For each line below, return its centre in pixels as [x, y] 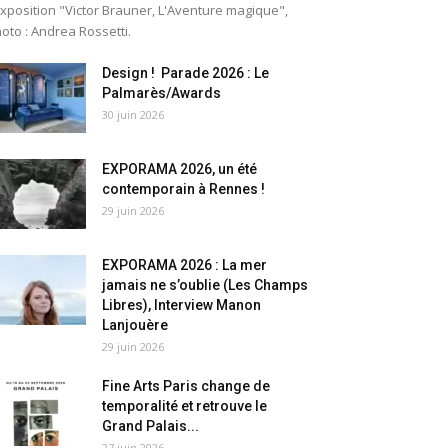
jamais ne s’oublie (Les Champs [205, 285]
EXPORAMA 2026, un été [179, 169]
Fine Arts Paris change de [186, 386]
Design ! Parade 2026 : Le [185, 73]
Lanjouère [135, 325]
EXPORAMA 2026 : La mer [184, 265]
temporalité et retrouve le [184, 406]
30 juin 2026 [133, 114]
